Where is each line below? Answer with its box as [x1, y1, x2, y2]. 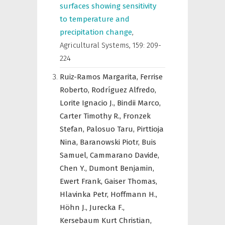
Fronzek [123, 111, 151, 121]
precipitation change [60, 28, 132, 37]
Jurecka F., [89, 203, 125, 212]
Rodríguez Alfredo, [91, 85, 156, 94]
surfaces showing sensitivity [60, 2, 156, 11]
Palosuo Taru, [86, 125, 137, 134]
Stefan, [60, 125, 86, 134]
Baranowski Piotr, [80, 138, 142, 147]
